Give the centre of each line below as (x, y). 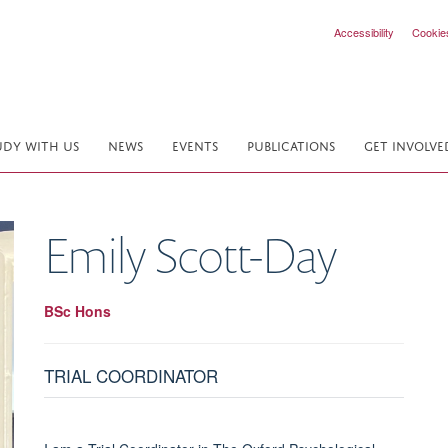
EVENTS (195, 144)
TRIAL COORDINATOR (130, 375)
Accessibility (364, 32)
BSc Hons (77, 310)
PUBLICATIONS (291, 144)
